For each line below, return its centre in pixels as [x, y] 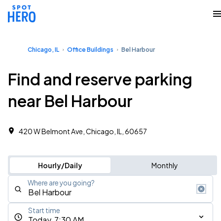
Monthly [165, 165]
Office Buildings [90, 50]
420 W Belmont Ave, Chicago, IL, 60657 [83, 131]
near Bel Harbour [70, 101]
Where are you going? [61, 183]
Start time [44, 210]
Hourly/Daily [60, 165]
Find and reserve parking [100, 79]
